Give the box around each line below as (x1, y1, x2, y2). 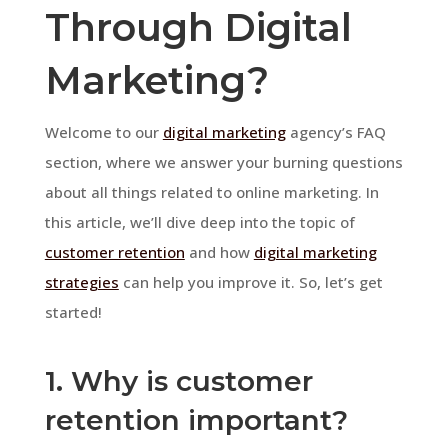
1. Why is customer (44, 363, 313, 398)
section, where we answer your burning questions (44, 151, 403, 172)
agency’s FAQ (285, 121, 386, 142)
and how (184, 241, 254, 262)
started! (44, 301, 102, 322)
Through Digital (44, 3, 352, 51)
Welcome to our (44, 121, 163, 142)
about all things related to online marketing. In (44, 181, 379, 202)
